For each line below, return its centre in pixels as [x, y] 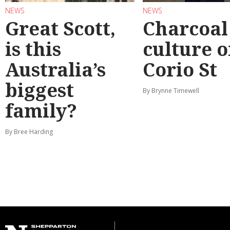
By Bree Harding [29, 132]
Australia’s [55, 70]
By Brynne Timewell [171, 91]
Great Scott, [60, 29]
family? [41, 111]
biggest [40, 90]
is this [33, 49]
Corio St [180, 70]
